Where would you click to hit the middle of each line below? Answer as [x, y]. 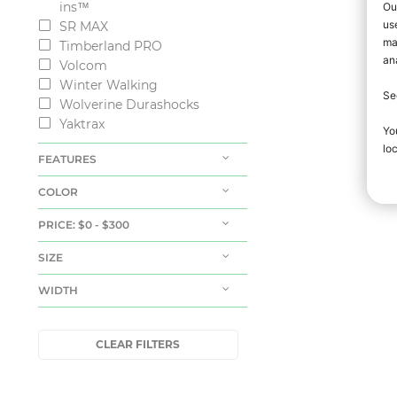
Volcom [84, 66]
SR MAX [84, 27]
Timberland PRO [111, 46]
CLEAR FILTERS [138, 344]
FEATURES [68, 159]
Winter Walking [109, 85]
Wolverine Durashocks [130, 105]
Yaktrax [82, 124]
